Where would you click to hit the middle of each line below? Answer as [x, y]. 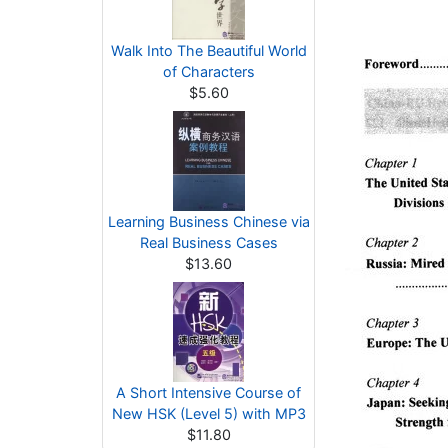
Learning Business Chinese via [208, 221]
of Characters [208, 71]
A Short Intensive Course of [208, 392]
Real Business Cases [208, 242]
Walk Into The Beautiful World [208, 50]
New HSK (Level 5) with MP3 [208, 413]
